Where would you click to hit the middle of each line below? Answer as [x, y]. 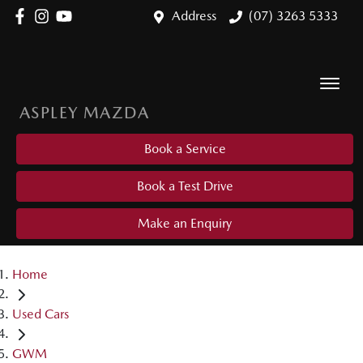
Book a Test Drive [185, 186]
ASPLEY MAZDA [85, 113]
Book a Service [185, 149]
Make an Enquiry [185, 223]
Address [194, 16]
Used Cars [41, 314]
